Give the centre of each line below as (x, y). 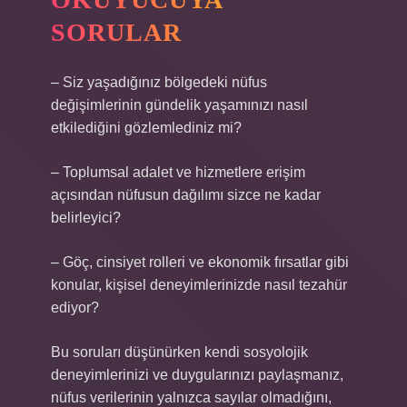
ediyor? (75, 308)
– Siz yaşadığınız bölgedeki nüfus (159, 82)
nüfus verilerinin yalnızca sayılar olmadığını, (191, 397)
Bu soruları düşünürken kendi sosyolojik (179, 352)
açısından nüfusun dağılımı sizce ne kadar (186, 195)
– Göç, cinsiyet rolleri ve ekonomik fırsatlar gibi (200, 262)
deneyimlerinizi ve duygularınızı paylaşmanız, (197, 375)
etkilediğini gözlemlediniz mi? (146, 128)
